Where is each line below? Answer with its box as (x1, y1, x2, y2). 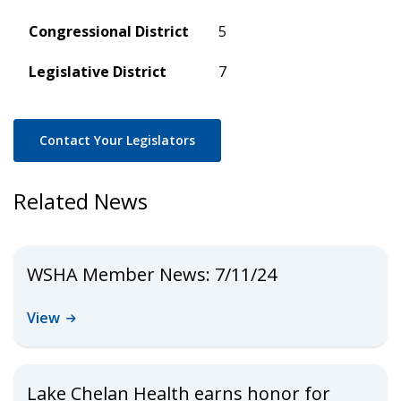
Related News (13, 186, 148, 216)
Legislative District (29, 62, 166, 81)
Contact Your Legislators (39, 132, 195, 149)
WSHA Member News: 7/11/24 (27, 262, 277, 286)
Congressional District (29, 21, 189, 41)
